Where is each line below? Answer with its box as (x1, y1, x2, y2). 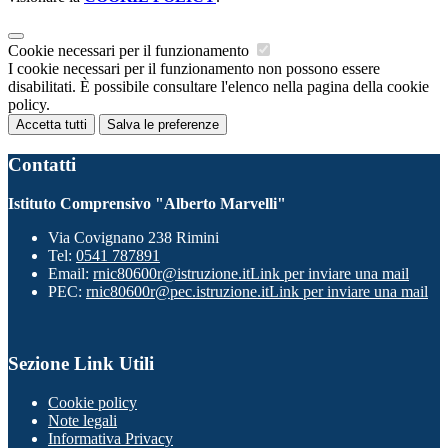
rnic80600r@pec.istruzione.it (86, 282, 269, 300)
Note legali (48, 412, 117, 429)
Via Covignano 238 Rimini (48, 228, 219, 246)
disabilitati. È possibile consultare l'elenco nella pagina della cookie (8, 78, 429, 96)
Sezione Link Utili (8, 353, 154, 375)
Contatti (8, 153, 76, 175)
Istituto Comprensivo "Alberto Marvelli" (8, 194, 286, 212)
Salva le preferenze (107, 117, 219, 133)
